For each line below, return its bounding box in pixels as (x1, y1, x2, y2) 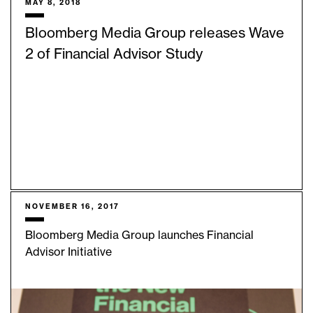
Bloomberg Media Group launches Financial (25, 230, 254, 242)
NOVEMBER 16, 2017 (25, 203, 119, 211)
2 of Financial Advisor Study (25, 48, 203, 62)
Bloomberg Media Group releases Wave (25, 27, 284, 41)
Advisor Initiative (25, 247, 112, 259)
